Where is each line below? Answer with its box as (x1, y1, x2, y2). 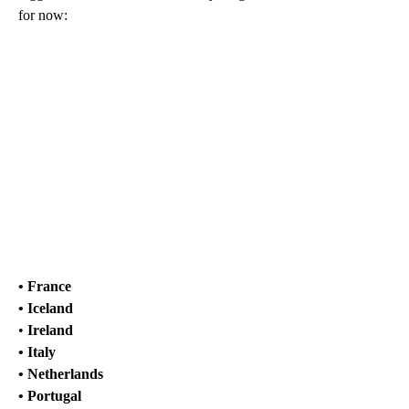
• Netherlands (18, 365, 103, 382)
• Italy (18, 343, 56, 360)
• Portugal (18, 387, 81, 404)
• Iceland (18, 299, 73, 316)
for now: (18, 6, 68, 23)
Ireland (27, 321, 73, 338)
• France (18, 278, 71, 294)
